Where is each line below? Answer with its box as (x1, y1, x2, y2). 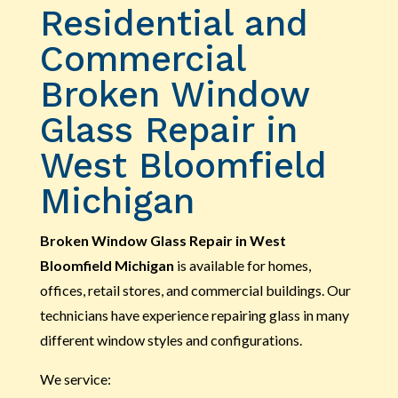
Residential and (39, 2, 308, 44)
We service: (39, 370, 111, 387)
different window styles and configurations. (39, 330, 302, 348)
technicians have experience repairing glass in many (39, 306, 349, 323)
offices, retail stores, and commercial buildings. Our (39, 281, 351, 298)
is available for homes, (173, 256, 311, 274)
